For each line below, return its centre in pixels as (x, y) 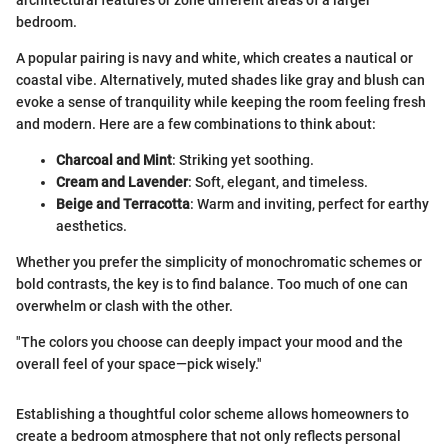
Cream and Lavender (122, 182)
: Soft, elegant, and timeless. (278, 182)
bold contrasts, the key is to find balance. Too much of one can (212, 284)
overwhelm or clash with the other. (124, 306)
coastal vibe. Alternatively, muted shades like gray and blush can (220, 80)
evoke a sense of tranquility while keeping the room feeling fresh (221, 102)
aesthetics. (91, 226)
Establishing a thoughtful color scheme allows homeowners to (212, 414)
